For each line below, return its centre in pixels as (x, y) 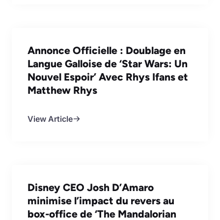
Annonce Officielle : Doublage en (107, 50)
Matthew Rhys (62, 90)
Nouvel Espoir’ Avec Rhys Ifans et (108, 77)
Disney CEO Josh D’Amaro (91, 187)
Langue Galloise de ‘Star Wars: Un (108, 63)
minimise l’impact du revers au (101, 200)
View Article (50, 119)
